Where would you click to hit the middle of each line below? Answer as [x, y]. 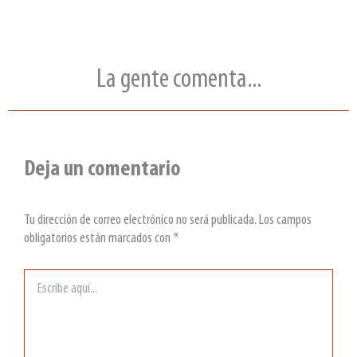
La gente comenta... [178, 80]
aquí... [35, 292]
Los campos [285, 221]
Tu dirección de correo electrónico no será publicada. [140, 221]
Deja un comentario [102, 169]
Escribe [35, 277]
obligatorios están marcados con [98, 239]
